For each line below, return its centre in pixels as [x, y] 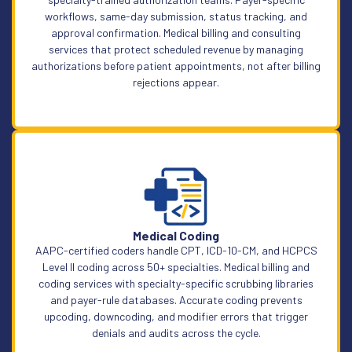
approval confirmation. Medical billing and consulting [176, 32]
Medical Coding [176, 235]
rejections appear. [176, 82]
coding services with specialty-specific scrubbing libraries [176, 283]
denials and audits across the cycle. [176, 332]
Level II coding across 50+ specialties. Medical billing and [176, 266]
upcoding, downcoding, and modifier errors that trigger [176, 316]
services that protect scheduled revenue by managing [176, 49]
